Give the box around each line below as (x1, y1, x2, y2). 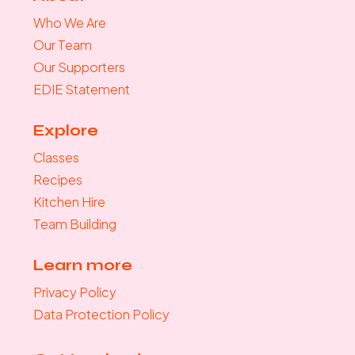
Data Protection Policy (32, 306, 170, 323)
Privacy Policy (32, 284, 116, 301)
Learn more (32, 256, 132, 275)
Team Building (32, 216, 116, 233)
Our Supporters (32, 59, 125, 76)
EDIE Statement (32, 81, 130, 98)
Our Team (32, 36, 92, 54)
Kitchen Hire (32, 193, 105, 211)
